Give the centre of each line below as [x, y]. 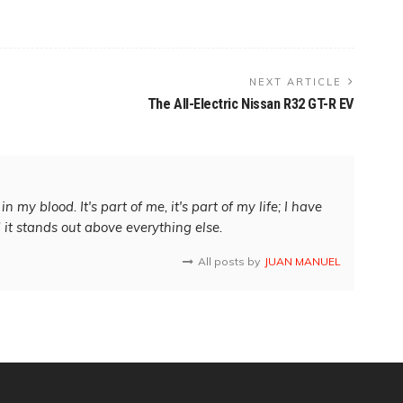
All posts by [229, 261]
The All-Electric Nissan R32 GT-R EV [251, 103]
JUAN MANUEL [303, 261]
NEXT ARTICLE [296, 81]
